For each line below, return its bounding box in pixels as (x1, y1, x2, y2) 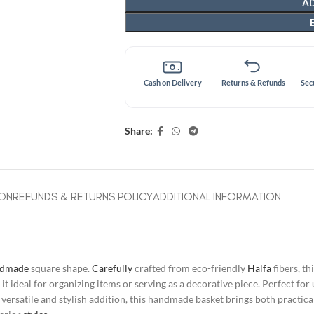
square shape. (29, 261, 92, 274)
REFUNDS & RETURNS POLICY (13, 189, 153, 203)
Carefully (92, 261, 132, 274)
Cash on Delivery (143, 77, 202, 87)
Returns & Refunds (221, 77, 285, 87)
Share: (124, 125, 153, 137)
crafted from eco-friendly (132, 261, 247, 274)
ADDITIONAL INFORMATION (153, 189, 281, 203)
